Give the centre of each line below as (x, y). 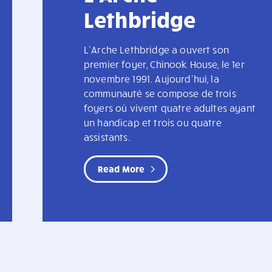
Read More (121, 169)
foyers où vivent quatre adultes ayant (170, 108)
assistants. (107, 137)
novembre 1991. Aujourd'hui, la (151, 79)
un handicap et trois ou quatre (153, 123)
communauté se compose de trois (160, 93)
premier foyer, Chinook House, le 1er (164, 64)
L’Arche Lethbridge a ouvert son (156, 50)
